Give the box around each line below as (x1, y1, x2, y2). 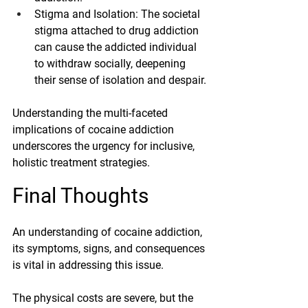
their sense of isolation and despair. (34, 74, 206, 87)
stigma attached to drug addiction (34, 24, 201, 38)
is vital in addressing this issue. (12, 258, 164, 272)
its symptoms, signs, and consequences (12, 242, 208, 256)
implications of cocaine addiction (12, 123, 177, 137)
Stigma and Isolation (34, 8, 135, 21)
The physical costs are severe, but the (12, 291, 196, 305)
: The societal (135, 8, 203, 21)
